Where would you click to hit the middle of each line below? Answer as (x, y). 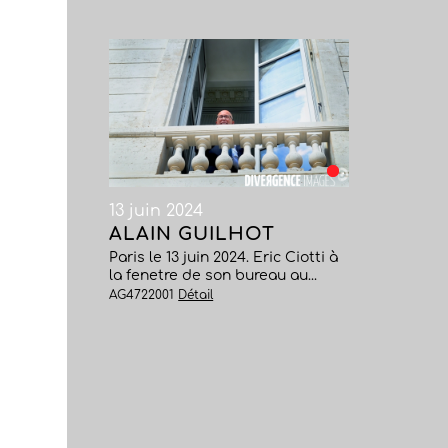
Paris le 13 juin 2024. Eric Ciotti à (224, 257)
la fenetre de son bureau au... (213, 275)
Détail (196, 295)
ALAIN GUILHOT (192, 234)
